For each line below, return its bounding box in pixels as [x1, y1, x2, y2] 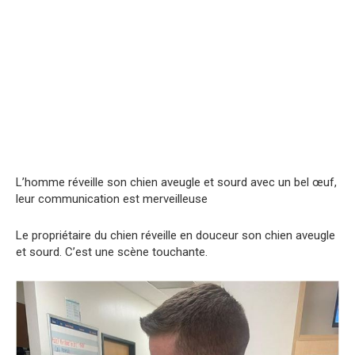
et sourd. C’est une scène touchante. [16, 245, 208, 260]
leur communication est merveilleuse [16, 192, 208, 207]
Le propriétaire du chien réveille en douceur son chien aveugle [16, 228, 335, 243]
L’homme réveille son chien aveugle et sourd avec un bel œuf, [16, 175, 337, 190]
